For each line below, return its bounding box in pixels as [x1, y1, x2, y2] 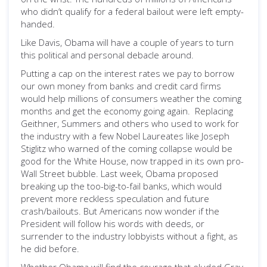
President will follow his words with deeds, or [21, 218, 204, 229]
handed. [21, 18, 55, 30]
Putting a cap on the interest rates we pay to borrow [21, 67, 234, 79]
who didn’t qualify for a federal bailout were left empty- [21, 5, 244, 17]
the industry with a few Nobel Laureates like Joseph [21, 130, 229, 142]
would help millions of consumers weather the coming [21, 92, 241, 104]
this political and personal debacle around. [21, 49, 194, 61]
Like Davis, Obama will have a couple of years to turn [21, 36, 234, 48]
